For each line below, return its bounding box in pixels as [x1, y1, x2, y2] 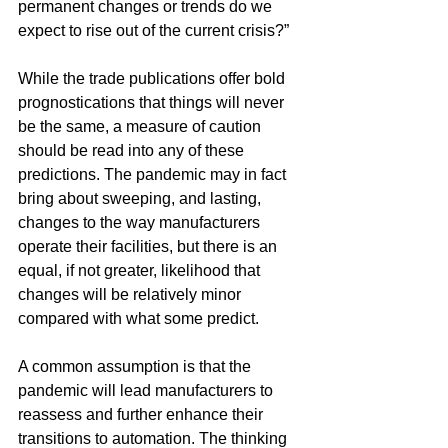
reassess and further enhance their [18, 406, 267, 423]
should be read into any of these [18, 142, 248, 159]
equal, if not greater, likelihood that [18, 262, 264, 279]
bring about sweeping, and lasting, [18, 190, 265, 207]
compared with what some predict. [18, 310, 259, 327]
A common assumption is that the [18, 358, 255, 375]
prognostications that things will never [18, 94, 288, 111]
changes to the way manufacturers [18, 214, 264, 231]
